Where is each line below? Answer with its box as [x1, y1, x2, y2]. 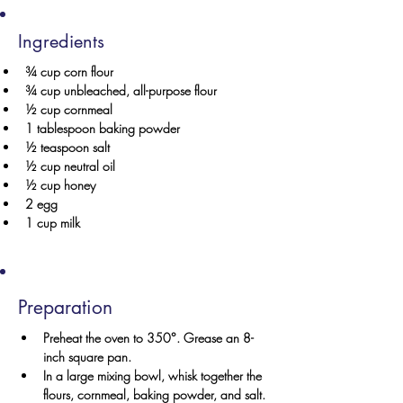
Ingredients [18, 30, 104, 53]
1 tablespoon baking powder [25, 120, 180, 137]
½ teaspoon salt [25, 139, 110, 156]
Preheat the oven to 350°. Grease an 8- [43, 329, 254, 346]
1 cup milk [25, 214, 80, 231]
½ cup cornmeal [25, 101, 112, 118]
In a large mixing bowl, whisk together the [43, 367, 265, 384]
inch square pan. [43, 348, 131, 365]
